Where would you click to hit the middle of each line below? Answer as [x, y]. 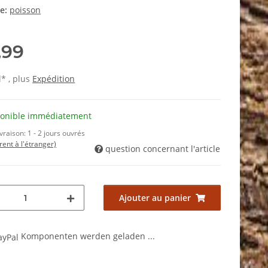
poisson [25, 10]
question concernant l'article [163, 149]
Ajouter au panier [155, 198]
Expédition [54, 79]
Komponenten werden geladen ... [88, 236]
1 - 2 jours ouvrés [57, 133]
